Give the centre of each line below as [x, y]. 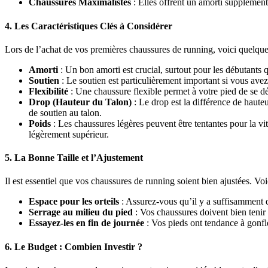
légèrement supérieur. [69, 134]
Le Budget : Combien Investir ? [78, 246]
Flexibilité [48, 91]
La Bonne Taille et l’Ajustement [79, 158]
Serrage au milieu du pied [81, 212]
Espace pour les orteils [74, 202]
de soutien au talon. [65, 112]
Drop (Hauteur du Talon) [80, 102]
